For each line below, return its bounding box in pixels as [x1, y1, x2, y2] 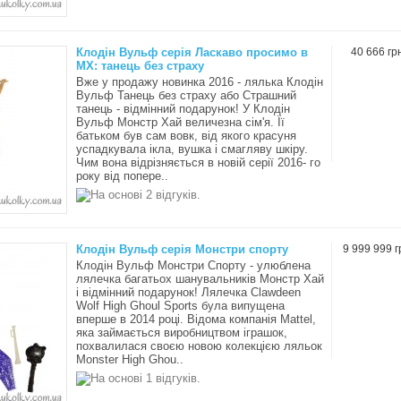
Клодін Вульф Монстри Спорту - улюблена [76, 259, 311, 272]
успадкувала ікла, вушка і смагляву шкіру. [76, 142, 308, 156]
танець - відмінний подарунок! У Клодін [76, 102, 290, 115]
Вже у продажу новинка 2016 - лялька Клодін [76, 75, 323, 89]
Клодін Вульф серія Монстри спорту [76, 243, 288, 256]
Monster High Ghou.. [76, 353, 183, 366]
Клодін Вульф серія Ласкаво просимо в [76, 46, 308, 59]
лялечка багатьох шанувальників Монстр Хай [76, 272, 324, 286]
